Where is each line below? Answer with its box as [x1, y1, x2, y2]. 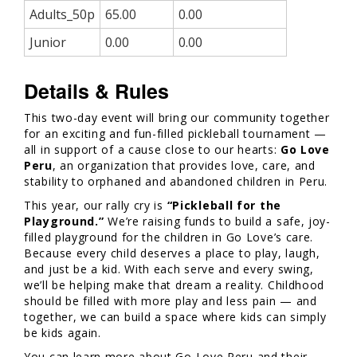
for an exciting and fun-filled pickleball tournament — [24, 125, 327, 141]
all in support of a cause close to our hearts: [24, 141, 280, 157]
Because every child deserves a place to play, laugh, [24, 245, 320, 261]
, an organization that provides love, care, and [52, 157, 316, 173]
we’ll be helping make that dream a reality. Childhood [24, 277, 325, 292]
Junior [29, 33, 66, 51]
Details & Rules [24, 76, 169, 105]
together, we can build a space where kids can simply [24, 308, 327, 324]
